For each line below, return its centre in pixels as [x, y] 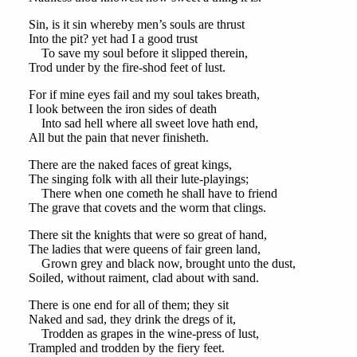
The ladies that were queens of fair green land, [144, 249]
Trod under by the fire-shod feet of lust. [127, 68]
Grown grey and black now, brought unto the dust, [162, 264]
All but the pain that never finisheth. [118, 138]
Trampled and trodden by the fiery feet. [126, 348]
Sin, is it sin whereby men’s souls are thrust [136, 25]
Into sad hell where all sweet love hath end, [143, 124]
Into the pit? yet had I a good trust [113, 39]
